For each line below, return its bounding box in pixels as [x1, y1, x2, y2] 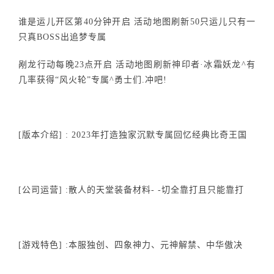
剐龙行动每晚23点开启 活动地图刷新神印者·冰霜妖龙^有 [18, 60, 256, 69]
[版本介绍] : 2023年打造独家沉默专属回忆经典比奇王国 [18, 130, 247, 139]
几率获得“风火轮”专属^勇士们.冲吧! [18, 75, 167, 84]
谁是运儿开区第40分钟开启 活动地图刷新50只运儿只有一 [18, 17, 256, 26]
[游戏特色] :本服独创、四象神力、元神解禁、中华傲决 [18, 240, 243, 250]
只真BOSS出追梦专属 [18, 32, 106, 42]
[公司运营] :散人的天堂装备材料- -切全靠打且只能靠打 [18, 185, 244, 194]
